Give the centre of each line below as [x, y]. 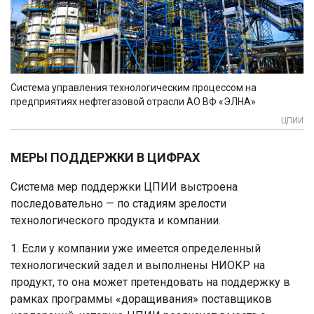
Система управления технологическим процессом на [134, 87]
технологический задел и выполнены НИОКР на [138, 265]
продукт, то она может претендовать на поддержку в [150, 282]
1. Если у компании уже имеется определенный [136, 248]
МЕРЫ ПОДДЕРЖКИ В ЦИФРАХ [105, 157]
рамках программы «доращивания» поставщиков [141, 299]
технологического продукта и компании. [116, 220]
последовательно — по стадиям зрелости [118, 203]
